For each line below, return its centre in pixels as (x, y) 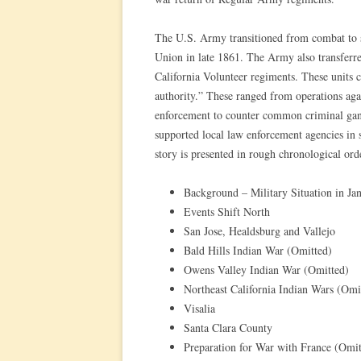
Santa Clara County (228, 328)
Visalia (199, 308)
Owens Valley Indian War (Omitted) (266, 270)
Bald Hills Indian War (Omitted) (258, 250)
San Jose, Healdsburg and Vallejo (259, 231)
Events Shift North (227, 212)
